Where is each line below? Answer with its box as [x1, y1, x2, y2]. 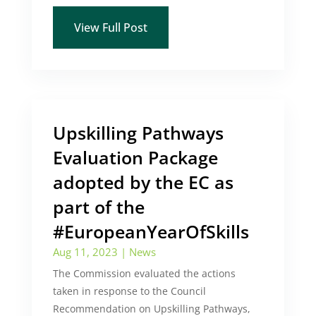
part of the [52, 195, 145, 219]
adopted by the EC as [52, 170, 233, 194]
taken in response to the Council [52, 284, 206, 298]
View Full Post [73, 20, 147, 35]
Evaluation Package [52, 145, 218, 169]
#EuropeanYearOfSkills [52, 219, 249, 243]
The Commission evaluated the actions [52, 267, 236, 280]
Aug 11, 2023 [52, 245, 118, 259]
